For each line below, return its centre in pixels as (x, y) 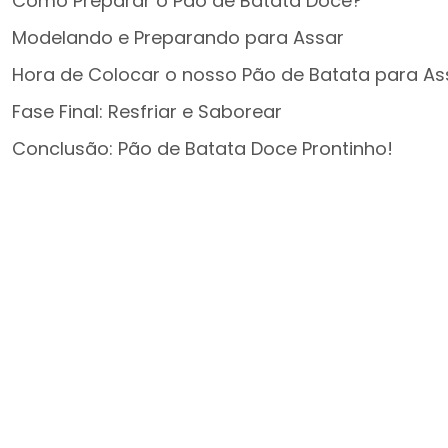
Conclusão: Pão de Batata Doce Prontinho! (202, 149)
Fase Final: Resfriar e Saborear (147, 112)
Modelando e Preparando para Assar (178, 38)
